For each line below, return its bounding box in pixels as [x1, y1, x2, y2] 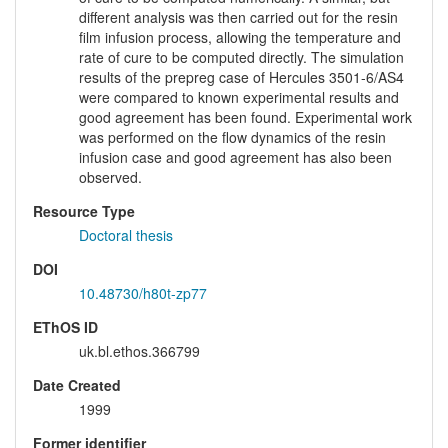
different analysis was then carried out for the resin [79, 7, 398, 28]
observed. [79, 167, 142, 188]
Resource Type [33, 201, 135, 222]
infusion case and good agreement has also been [79, 147, 392, 168]
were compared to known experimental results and [79, 87, 399, 108]
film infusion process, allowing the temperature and [79, 27, 401, 48]
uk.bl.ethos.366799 [79, 341, 200, 362]
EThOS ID [33, 317, 98, 338]
